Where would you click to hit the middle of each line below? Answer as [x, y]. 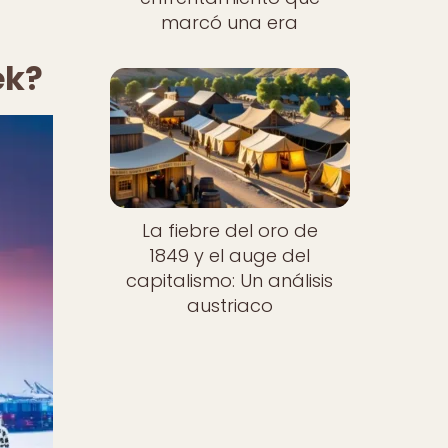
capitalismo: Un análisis [230, 281]
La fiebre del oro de [229, 231]
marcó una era [230, 22]
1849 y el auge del [230, 256]
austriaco [229, 306]
